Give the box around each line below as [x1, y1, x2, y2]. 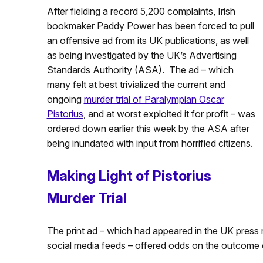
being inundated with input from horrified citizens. [46, 137, 253, 149]
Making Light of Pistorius [46, 167, 211, 184]
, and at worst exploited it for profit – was [83, 108, 255, 120]
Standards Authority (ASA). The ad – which [46, 64, 234, 76]
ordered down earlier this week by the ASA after [46, 123, 249, 134]
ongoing [46, 93, 84, 105]
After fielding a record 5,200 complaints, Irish [46, 5, 235, 17]
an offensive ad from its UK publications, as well [46, 35, 249, 46]
